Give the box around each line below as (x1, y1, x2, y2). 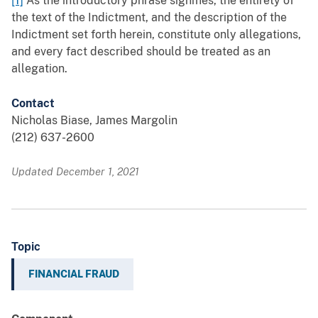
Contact (11, 97, 55, 111)
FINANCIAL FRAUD (28, 268, 119, 280)
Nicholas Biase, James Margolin (11, 114, 177, 128)
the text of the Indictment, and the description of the (11, 11, 287, 25)
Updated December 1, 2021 (11, 165, 139, 178)
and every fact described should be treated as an (11, 45, 270, 59)
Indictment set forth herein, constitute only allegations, (11, 28, 301, 42)
